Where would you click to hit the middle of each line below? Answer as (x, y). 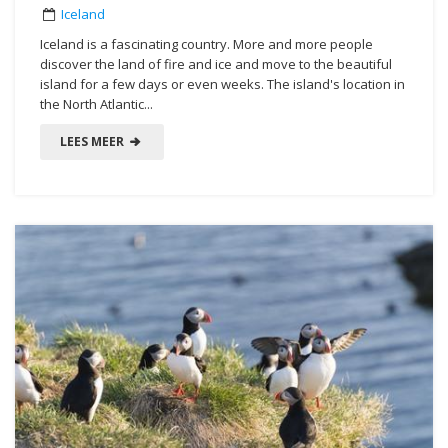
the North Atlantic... (96, 103)
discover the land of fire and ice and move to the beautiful (216, 63)
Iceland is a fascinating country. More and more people (206, 43)
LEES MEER (93, 141)
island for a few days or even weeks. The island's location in (222, 83)
